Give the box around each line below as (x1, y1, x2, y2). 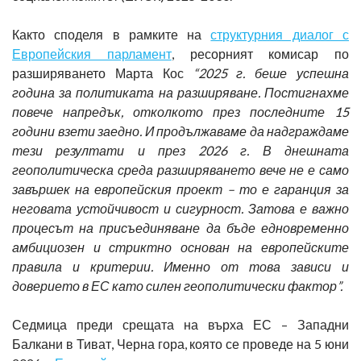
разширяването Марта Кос (12, 64, 193, 81)
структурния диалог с (210, 26, 350, 42)
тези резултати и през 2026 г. (12, 142, 250, 158)
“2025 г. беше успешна (193, 64, 349, 81)
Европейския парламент (12, 45, 172, 61)
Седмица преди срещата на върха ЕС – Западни (12, 316, 349, 332)
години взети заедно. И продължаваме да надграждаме (12, 122, 349, 139)
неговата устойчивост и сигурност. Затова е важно (12, 200, 349, 216)
